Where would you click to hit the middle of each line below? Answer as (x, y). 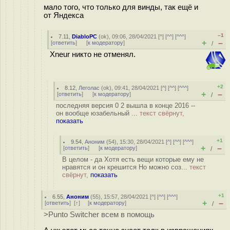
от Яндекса (64, 15)
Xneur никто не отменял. (93, 54)
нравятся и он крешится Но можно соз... (126, 167)
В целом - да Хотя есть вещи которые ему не (133, 159)
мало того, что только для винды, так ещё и (121, 7)
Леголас (89, 88)
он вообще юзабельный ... (98, 113)
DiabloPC (85, 36)
